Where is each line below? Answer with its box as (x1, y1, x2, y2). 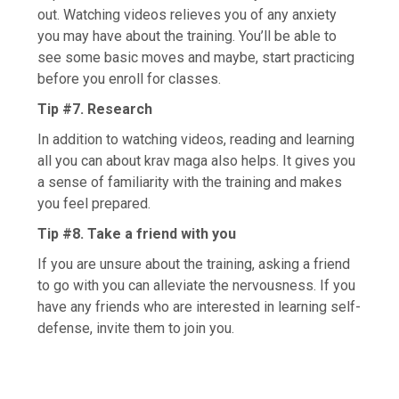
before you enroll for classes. (37, 69, 222, 87)
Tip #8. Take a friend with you (37, 224, 237, 242)
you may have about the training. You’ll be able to (37, 27, 338, 45)
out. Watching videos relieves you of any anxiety (37, 5, 338, 23)
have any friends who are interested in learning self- (37, 297, 362, 315)
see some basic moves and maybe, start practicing (37, 48, 355, 66)
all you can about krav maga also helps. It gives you (37, 151, 356, 169)
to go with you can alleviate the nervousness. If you (37, 276, 356, 294)
